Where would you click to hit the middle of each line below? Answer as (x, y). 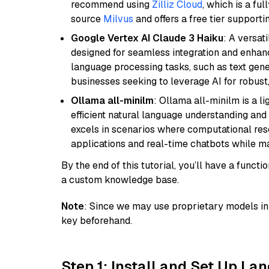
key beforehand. (97, 221)
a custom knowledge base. (120, 180)
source (87, 19)
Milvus (118, 19)
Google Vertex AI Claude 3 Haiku (147, 38)
